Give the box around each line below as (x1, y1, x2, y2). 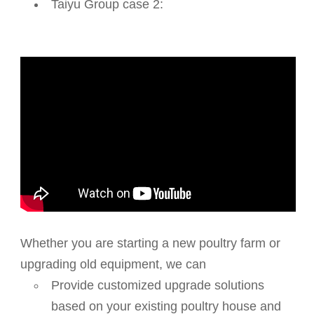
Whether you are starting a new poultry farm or (20, 236, 281, 251)
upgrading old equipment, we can (20, 257, 207, 272)
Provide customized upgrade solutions (51, 278, 265, 293)
